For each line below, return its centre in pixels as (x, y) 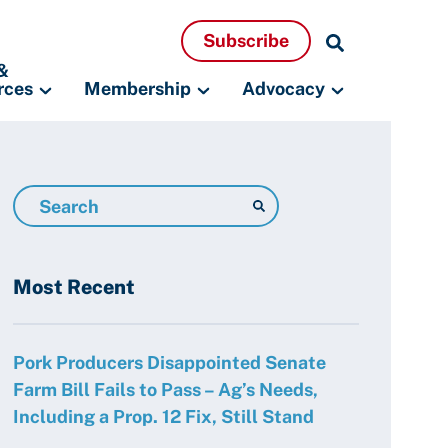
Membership (137, 88)
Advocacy (283, 88)
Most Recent (74, 287)
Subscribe (246, 40)
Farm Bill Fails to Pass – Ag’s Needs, (165, 389)
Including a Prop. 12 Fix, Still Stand (163, 416)
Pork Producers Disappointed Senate (169, 362)
